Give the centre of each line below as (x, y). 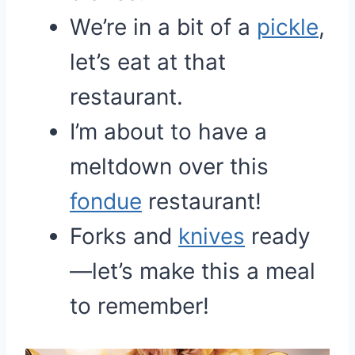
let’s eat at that (148, 62)
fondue (106, 201)
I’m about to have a (168, 132)
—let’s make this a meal (193, 271)
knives (212, 236)
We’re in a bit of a (163, 27)
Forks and (124, 236)
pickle (288, 27)
